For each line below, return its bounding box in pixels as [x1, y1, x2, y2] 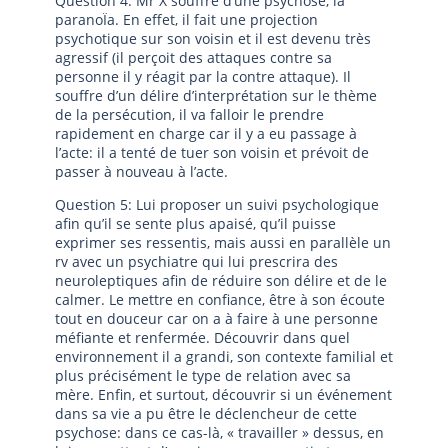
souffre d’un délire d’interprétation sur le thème [55, 86, 377, 105]
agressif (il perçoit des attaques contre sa [55, 48, 332, 67]
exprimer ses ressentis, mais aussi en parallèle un [55, 233, 391, 252]
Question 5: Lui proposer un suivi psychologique [55, 195, 379, 214]
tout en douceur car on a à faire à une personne [55, 309, 378, 328]
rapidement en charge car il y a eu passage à [55, 124, 357, 143]
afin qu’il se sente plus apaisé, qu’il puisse [55, 214, 336, 233]
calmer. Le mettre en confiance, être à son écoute [55, 290, 389, 309]
